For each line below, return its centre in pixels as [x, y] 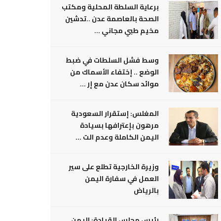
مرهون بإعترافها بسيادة [119, 125]
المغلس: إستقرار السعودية [115, 113]
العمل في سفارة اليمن [122, 179]
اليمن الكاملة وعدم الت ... [117, 137]
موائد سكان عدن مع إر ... [119, 84]
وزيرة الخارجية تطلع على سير [114, 167]
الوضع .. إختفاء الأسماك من [114, 72]
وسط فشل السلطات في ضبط [112, 60]
